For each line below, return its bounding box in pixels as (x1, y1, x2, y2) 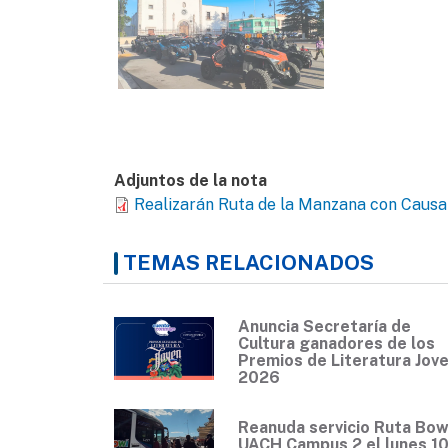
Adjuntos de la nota (114, 171, 267, 191)
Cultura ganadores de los (238, 334, 435, 354)
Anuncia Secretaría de (238, 317, 411, 337)
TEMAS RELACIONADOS (123, 250, 374, 276)
